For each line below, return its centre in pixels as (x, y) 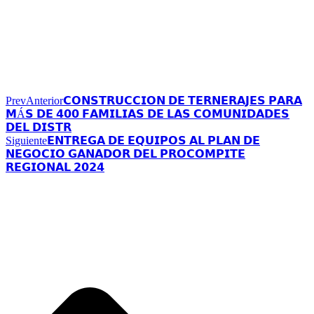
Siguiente (26, 140)
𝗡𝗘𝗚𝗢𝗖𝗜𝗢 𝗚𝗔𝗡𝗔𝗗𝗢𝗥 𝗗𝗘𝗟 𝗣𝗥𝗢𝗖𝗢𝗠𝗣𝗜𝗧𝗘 (125, 153)
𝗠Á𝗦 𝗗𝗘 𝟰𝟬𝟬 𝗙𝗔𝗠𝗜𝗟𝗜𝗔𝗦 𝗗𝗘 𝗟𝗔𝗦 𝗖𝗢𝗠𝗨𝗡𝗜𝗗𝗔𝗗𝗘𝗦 (148, 114)
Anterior (45, 100)
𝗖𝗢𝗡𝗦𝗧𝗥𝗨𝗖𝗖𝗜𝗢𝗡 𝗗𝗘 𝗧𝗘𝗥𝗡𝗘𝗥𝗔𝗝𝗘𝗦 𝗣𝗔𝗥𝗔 (183, 100)
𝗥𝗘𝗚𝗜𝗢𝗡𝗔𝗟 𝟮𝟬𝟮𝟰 (55, 167)
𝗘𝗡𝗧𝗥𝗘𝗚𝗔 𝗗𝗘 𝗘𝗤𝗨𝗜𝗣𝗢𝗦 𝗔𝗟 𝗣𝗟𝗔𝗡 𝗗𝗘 (153, 140)
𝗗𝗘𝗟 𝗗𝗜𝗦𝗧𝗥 (39, 127)
